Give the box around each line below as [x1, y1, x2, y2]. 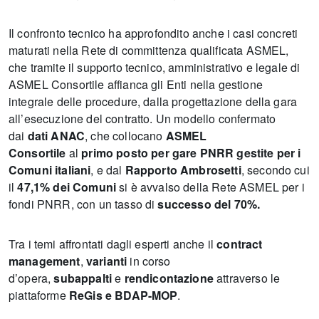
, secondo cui [241, 162, 310, 178]
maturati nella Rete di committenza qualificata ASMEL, [9, 42, 289, 58]
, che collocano [85, 127, 166, 144]
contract [216, 236, 263, 252]
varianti [85, 253, 127, 269]
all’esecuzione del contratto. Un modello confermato [9, 110, 276, 127]
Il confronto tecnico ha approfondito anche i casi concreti [9, 25, 298, 41]
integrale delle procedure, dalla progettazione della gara [9, 93, 298, 110]
